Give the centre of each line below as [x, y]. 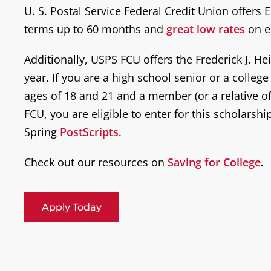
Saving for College [214, 162]
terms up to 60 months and [95, 29]
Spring [42, 132]
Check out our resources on [96, 162]
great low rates [206, 29]
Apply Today [72, 207]
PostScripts [89, 132]
